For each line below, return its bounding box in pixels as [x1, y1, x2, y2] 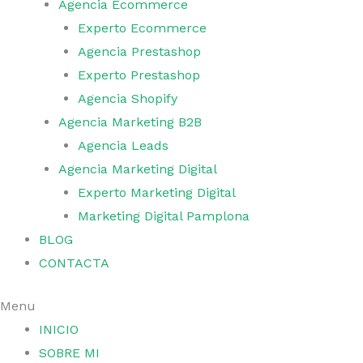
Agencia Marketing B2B [58, 114, 202, 130]
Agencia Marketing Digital [58, 161, 217, 177]
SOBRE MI [39, 345, 100, 361]
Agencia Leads [78, 138, 169, 153]
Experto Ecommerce [78, 20, 207, 36]
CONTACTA [39, 255, 109, 271]
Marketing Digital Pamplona [78, 208, 250, 224]
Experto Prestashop [78, 67, 200, 83]
